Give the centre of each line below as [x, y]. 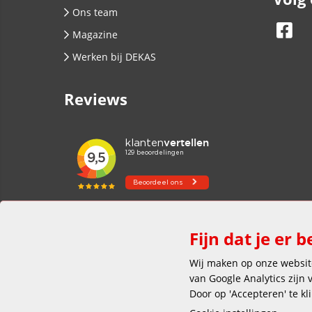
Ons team [95, 12]
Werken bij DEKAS [114, 57]
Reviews [96, 99]
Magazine [95, 34]
